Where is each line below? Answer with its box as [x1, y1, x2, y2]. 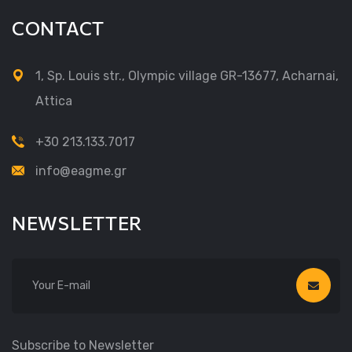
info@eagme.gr [35, 163, 126, 178]
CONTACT [12, 16, 105, 39]
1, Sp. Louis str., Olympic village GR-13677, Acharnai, [35, 68, 339, 83]
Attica [35, 93, 72, 108]
